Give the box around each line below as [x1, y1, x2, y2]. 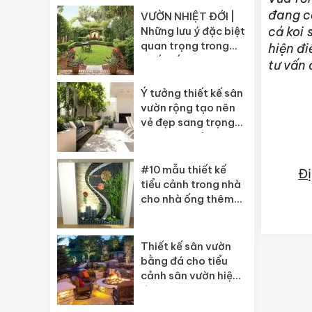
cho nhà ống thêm [141, 192, 234, 205]
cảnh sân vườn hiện [141, 269, 239, 282]
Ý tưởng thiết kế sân [141, 86, 243, 100]
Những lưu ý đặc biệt [141, 24, 245, 38]
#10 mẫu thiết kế [141, 163, 226, 176]
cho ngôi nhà [141, 130, 207, 143]
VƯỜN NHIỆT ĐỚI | [141, 10, 235, 23]
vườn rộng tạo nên [141, 101, 235, 114]
